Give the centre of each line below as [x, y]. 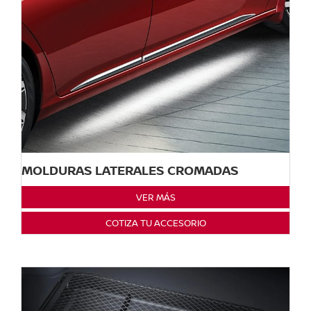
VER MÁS [155, 197]
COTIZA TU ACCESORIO [155, 222]
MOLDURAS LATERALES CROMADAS [130, 170]
